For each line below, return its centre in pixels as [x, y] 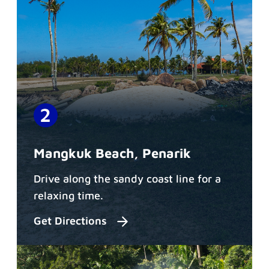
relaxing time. [68, 195]
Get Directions [72, 221]
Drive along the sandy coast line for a [127, 178]
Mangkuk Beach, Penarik [112, 153]
